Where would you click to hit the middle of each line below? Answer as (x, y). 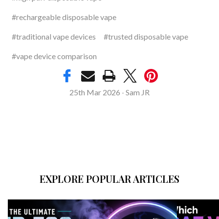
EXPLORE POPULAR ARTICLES (109, 179)
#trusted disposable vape (146, 37)
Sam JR (138, 92)
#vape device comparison (54, 56)
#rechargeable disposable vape (64, 17)
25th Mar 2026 (95, 92)
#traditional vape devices (54, 37)
